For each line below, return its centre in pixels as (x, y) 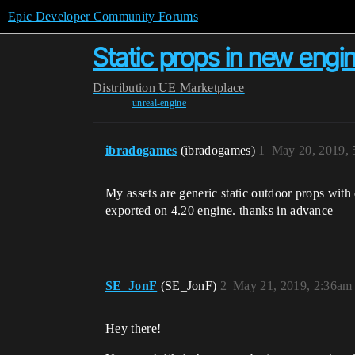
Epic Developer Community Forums (103, 16)
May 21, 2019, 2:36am (293, 286)
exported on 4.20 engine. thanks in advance (219, 210)
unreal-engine (159, 103)
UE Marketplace (202, 88)
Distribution (124, 88)
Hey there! (134, 328)
